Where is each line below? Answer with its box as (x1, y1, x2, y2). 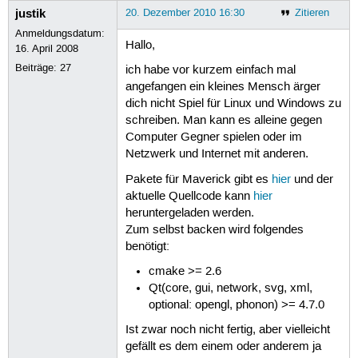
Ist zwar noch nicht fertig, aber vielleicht (125, 323, 330, 338)
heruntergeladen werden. (125, 205, 254, 221)
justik (15, 5, 46, 22)
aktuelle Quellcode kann (125, 189, 253, 204)
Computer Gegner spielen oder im (125, 130, 302, 145)
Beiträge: (15, 61, 61, 74)
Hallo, (125, 38, 155, 54)
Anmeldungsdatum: (15, 26, 105, 40)
